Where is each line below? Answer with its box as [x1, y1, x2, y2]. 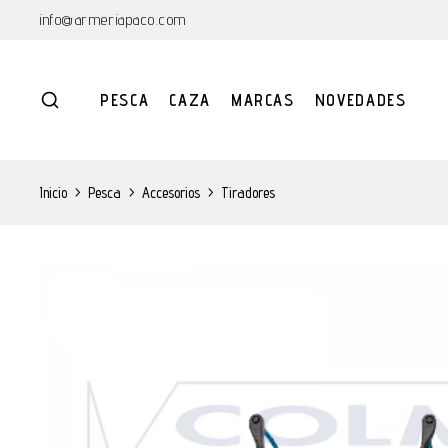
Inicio [40, 183, 67, 201]
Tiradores [221, 183, 275, 201]
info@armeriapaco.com [40, 10, 187, 29]
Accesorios [142, 183, 200, 201]
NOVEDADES [314, 90, 407, 110]
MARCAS [230, 90, 295, 110]
